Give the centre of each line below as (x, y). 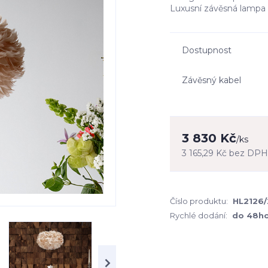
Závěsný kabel (211, 80)
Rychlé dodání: (199, 215)
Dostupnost (207, 50)
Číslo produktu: (199, 201)
